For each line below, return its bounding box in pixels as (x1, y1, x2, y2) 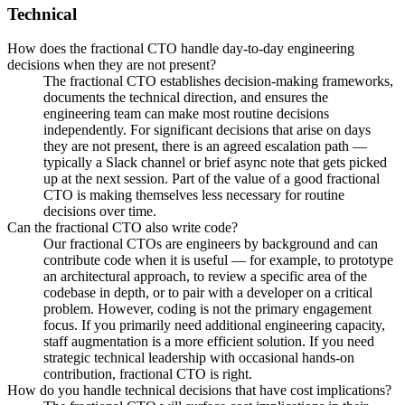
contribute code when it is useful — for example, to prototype (43, 252, 393, 268)
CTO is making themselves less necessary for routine (43, 187, 344, 203)
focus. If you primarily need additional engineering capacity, (43, 317, 385, 334)
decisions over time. (43, 203, 156, 220)
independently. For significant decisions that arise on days (43, 122, 371, 138)
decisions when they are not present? (7, 57, 216, 73)
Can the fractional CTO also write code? (7, 220, 238, 236)
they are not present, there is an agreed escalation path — (43, 138, 367, 155)
